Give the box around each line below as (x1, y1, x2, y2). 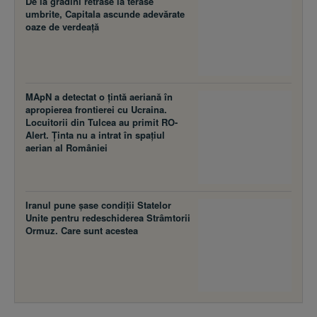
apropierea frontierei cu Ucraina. (25, 103, 167, 117)
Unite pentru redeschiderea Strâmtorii (25, 181, 190, 195)
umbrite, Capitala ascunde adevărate (25, 7, 185, 21)
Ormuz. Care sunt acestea (25, 194, 138, 208)
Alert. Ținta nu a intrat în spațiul (25, 128, 165, 142)
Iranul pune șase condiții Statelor (25, 168, 171, 183)
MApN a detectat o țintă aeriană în (25, 90, 173, 104)
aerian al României (25, 141, 108, 155)
